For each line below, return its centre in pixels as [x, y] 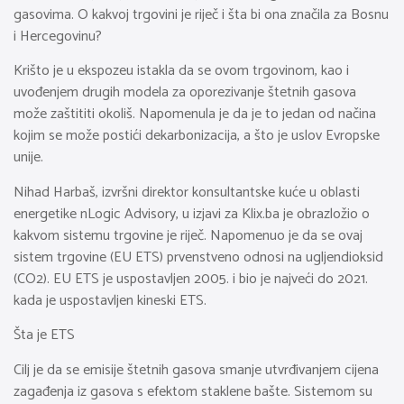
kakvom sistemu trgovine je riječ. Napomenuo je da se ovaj [188, 235]
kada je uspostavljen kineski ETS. [110, 300]
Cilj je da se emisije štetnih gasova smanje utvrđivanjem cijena [196, 370]
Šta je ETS [44, 335]
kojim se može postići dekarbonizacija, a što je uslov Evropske [197, 136]
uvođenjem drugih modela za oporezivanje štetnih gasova [185, 93]
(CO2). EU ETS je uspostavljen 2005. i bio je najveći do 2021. [191, 279]
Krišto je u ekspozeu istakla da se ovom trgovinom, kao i [181, 71]
